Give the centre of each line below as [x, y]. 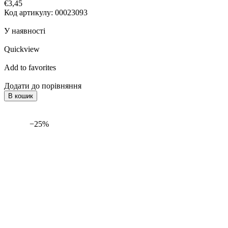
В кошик [21, 96]
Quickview [22, 49]
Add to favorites [30, 68]
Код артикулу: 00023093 [46, 13]
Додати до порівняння [43, 86]
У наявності [25, 31]
